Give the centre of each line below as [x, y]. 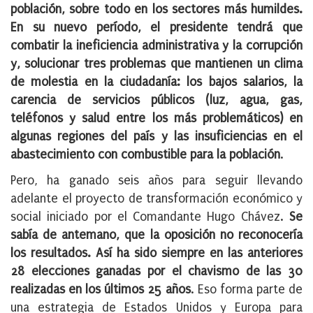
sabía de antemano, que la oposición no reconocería [156, 235]
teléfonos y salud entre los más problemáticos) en [156, 119]
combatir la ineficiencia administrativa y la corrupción [156, 46]
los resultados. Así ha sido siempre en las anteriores [156, 254]
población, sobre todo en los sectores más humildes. [156, 10]
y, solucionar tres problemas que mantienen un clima [156, 64]
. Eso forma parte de [247, 290]
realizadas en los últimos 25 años [101, 290]
